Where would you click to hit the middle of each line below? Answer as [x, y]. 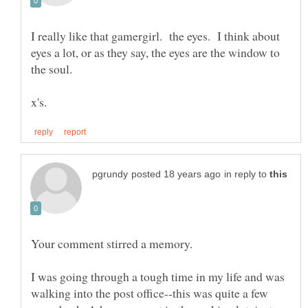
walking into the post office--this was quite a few [150, 293]
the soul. [54, 68]
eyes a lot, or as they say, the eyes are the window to [155, 52]
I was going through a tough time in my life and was [158, 276]
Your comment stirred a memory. [112, 243]
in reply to [247, 174]
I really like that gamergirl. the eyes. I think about [155, 35]
